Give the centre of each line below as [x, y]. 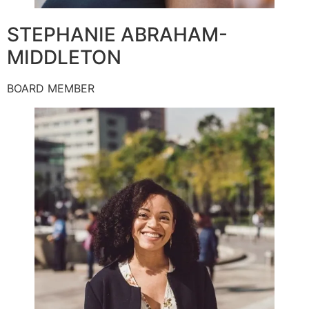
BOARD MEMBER [51, 88]
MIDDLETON [64, 57]
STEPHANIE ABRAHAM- [117, 34]
